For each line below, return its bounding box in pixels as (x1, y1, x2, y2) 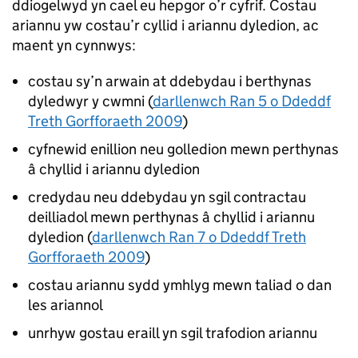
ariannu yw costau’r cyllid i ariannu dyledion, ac (12, 16, 319, 34)
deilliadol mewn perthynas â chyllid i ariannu (28, 208, 315, 226)
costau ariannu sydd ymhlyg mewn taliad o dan (28, 276, 332, 294)
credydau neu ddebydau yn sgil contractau (28, 188, 306, 206)
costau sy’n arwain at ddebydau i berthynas (28, 72, 312, 90)
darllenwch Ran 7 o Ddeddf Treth (92, 228, 306, 246)
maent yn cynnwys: (12, 36, 136, 54)
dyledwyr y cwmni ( (28, 92, 153, 110)
